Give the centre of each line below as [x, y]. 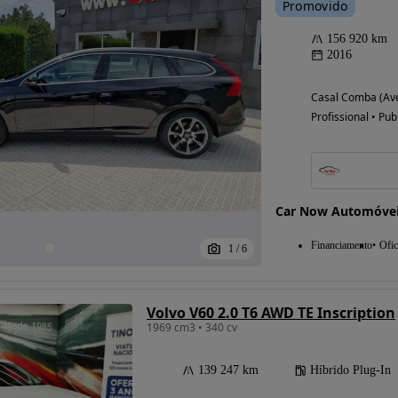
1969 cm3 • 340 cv [192, 328]
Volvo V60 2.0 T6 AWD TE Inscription [271, 313]
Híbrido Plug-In [350, 370]
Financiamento [341, 246]
